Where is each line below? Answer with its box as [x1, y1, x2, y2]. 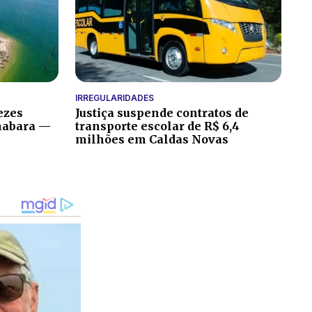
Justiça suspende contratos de [75, 105, 249, 120]
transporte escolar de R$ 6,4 [75, 118, 240, 133]
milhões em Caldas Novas [75, 132, 228, 146]
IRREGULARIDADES [75, 92, 154, 103]
